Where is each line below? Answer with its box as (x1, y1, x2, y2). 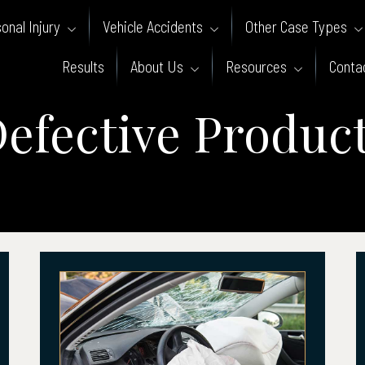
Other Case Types (244, 17, 347, 36)
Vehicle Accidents (102, 17, 203, 36)
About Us (130, 57, 183, 76)
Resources (226, 57, 287, 76)
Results (62, 57, 104, 76)
